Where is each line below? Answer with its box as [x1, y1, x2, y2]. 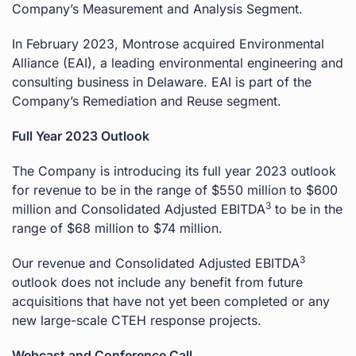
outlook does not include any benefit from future [12, 273, 303, 290]
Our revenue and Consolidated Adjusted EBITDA [12, 254, 300, 271]
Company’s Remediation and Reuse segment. [12, 92, 281, 109]
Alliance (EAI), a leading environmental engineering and [12, 54, 343, 71]
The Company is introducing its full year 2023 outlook [12, 162, 336, 179]
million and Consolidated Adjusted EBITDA [12, 200, 265, 217]
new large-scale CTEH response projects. [12, 311, 261, 328]
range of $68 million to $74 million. [12, 219, 222, 236]
